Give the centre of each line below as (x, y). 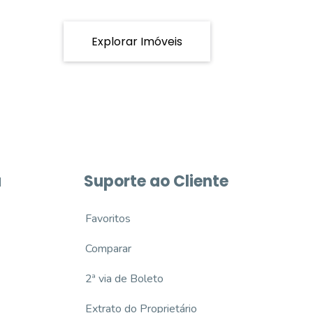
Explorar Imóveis (137, 41)
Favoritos (108, 219)
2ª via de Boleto (124, 279)
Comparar (108, 249)
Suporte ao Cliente (156, 181)
